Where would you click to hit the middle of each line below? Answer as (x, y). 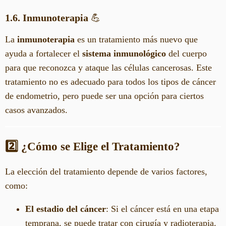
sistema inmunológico (124, 53)
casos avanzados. (36, 110)
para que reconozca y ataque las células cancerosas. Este (108, 67)
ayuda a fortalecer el (44, 53)
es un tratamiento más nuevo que (136, 39)
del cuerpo (186, 53)
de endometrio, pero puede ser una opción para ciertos (104, 96)
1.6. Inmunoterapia (47, 18)
